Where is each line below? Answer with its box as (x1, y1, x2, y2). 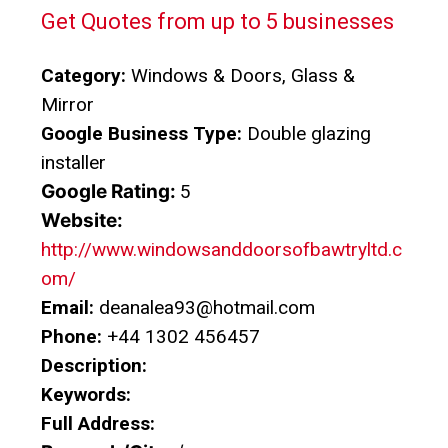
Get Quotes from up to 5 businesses (41, 9, 394, 35)
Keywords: (41, 383, 131, 407)
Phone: (41, 325, 102, 349)
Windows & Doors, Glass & (126, 64, 355, 88)
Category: (41, 64, 126, 88)
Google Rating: (41, 180, 180, 204)
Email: (41, 296, 94, 320)
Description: (41, 354, 147, 378)
